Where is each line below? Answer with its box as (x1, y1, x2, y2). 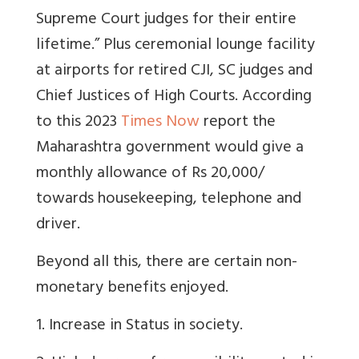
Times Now (121, 108, 200, 139)
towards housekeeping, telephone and (36, 185, 301, 216)
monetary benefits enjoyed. (36, 274, 228, 305)
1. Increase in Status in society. (36, 312, 243, 342)
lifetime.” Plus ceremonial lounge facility (36, 31, 315, 62)
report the (200, 108, 276, 139)
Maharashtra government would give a (36, 134, 304, 164)
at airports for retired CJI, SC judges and (36, 57, 313, 87)
